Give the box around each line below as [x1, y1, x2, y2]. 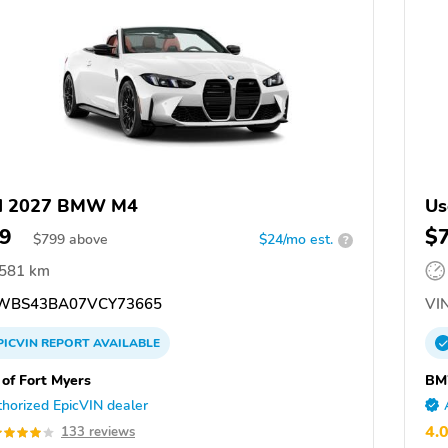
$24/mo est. [259, 230, 333, 250]
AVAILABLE [90, 335, 160, 352]
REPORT [41, 335, 90, 352]
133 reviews [61, 423, 135, 442]
